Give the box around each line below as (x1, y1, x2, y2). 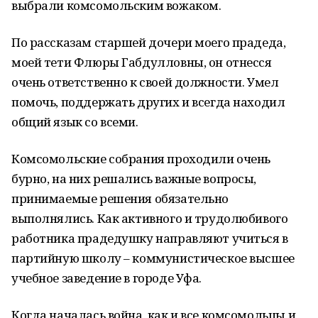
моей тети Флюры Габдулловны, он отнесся (11, 54, 272, 70)
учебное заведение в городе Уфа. (11, 270, 202, 286)
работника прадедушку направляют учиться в (11, 230, 288, 246)
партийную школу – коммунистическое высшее (11, 250, 295, 266)
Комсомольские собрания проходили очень (11, 150, 271, 167)
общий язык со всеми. (11, 114, 138, 130)
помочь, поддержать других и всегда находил (11, 94, 285, 110)
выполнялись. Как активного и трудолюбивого (11, 210, 288, 226)
